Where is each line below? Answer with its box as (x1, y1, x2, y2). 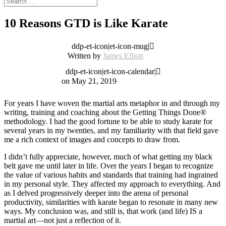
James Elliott (103, 51, 143, 60)
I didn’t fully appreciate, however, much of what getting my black (4, 152, 212, 161)
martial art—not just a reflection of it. (4, 215, 121, 224)
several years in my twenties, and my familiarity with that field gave (4, 126, 218, 135)
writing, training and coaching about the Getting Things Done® (4, 107, 206, 117)
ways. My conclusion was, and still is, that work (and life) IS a (4, 206, 202, 215)
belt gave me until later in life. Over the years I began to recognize (4, 161, 213, 170)
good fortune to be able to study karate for (79, 117, 212, 126)
